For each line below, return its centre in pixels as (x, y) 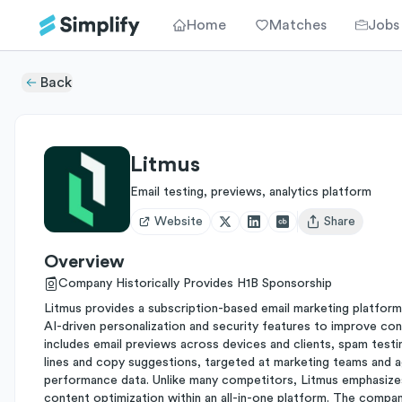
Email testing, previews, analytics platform (251, 192)
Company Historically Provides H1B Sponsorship (195, 284)
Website (179, 222)
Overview (84, 262)
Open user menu (351, 229)
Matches (298, 25)
